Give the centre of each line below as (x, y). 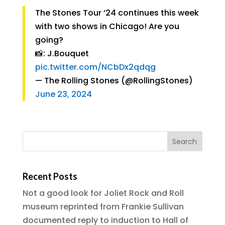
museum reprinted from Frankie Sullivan (103, 207)
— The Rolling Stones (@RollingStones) (114, 81)
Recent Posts (50, 177)
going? (49, 40)
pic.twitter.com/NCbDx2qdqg (95, 67)
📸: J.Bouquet (62, 53)
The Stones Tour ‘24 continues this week (117, 13)
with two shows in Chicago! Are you (107, 26)
